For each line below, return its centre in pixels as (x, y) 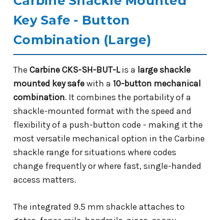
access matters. (45, 179)
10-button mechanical (157, 83)
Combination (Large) (82, 40)
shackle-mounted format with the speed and (102, 111)
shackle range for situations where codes (95, 152)
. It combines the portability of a (128, 97)
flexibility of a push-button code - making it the (108, 124)
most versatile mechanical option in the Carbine (109, 138)
